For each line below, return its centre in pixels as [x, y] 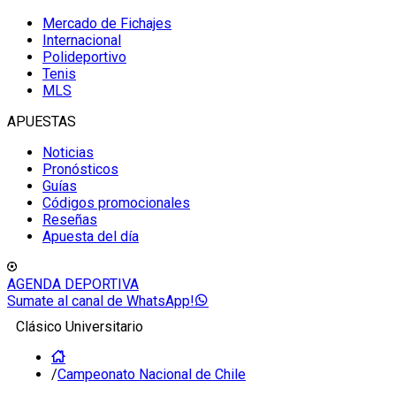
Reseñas [70, 220]
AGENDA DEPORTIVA [73, 284]
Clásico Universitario [80, 327]
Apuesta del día [91, 236]
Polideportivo [84, 57]
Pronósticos [80, 169]
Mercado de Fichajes [107, 23]
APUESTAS [42, 122]
